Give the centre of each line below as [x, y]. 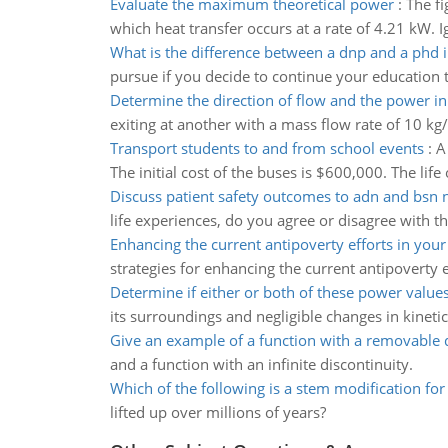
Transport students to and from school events [266, 148]
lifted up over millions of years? [217, 412]
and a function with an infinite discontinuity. [261, 364]
